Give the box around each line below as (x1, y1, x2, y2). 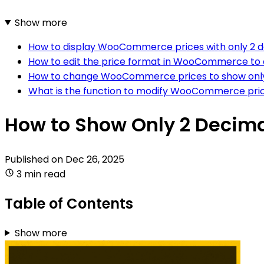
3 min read (16, 167, 65, 181)
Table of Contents (5, 193, 133, 213)
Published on (5, 152, 65, 166)
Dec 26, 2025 (65, 152, 124, 166)
